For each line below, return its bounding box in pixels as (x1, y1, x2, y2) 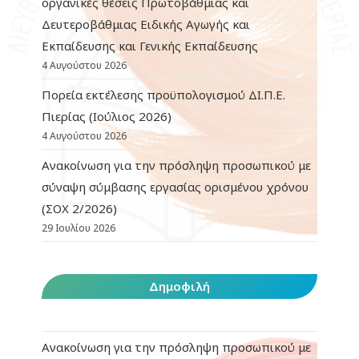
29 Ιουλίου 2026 (42, 220, 116, 235)
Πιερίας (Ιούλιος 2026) (42, 107, 172, 124)
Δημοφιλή (149, 277, 210, 294)
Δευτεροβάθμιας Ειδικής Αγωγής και (42, 15, 251, 32)
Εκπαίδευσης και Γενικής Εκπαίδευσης (42, 37, 259, 54)
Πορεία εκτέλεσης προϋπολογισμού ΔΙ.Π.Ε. (42, 86, 286, 103)
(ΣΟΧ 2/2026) (42, 200, 118, 216)
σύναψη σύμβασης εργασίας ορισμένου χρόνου (42, 178, 309, 195)
